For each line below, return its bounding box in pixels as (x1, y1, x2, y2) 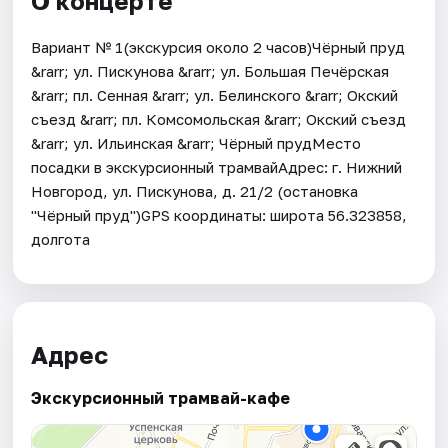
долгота (31, 229, 91, 248)
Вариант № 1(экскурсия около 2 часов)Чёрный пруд (31, 37, 406, 56)
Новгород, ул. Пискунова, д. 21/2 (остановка (31, 181, 359, 200)
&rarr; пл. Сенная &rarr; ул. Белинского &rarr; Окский (31, 85, 399, 104)
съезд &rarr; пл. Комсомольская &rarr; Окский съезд (31, 109, 407, 128)
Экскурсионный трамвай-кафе (31, 388, 291, 409)
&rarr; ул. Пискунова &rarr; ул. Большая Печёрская (31, 61, 390, 80)
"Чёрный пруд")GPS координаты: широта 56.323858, (31, 205, 408, 224)
